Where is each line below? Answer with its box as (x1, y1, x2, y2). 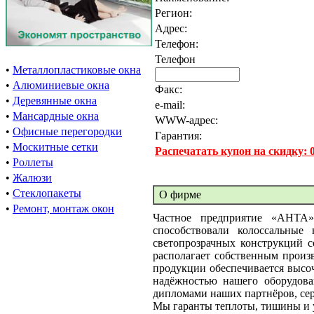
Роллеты (13, 156, 53, 168)
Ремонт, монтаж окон (13, 203, 114, 214)
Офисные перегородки (13, 125, 122, 137)
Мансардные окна (13, 110, 99, 122)
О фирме (156, 189, 201, 200)
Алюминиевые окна (13, 79, 109, 91)
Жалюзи (13, 172, 52, 184)
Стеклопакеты (13, 187, 81, 199)
